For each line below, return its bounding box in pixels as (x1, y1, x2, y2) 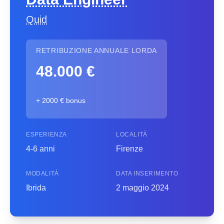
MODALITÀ (26, 170, 59, 177)
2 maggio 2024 (116, 183, 169, 192)
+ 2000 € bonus (36, 96, 85, 104)
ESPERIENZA (26, 131, 67, 138)
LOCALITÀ (116, 131, 147, 138)
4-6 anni (26, 144, 55, 153)
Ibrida (26, 183, 46, 192)
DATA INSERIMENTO (116, 170, 178, 177)
